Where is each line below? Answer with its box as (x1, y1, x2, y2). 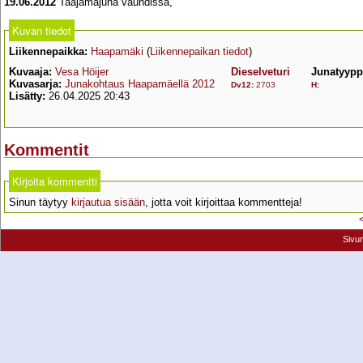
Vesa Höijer (55, 66, 109, 78)
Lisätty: (9, 90, 45, 102)
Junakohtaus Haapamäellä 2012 (65, 78, 215, 90)
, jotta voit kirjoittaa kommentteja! (145, 196, 302, 209)
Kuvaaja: (9, 66, 52, 78)
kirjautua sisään (71, 196, 145, 209)
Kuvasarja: (9, 78, 65, 90)
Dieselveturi (231, 66, 290, 78)
